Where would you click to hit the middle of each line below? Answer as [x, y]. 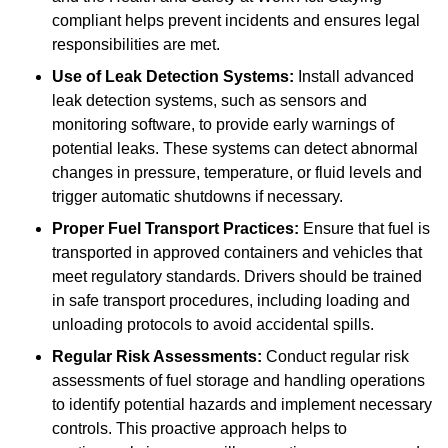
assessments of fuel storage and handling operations [238, 381]
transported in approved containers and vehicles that [237, 253]
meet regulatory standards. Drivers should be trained [237, 277]
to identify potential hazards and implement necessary [242, 405]
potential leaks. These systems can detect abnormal [235, 149]
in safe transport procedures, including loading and [231, 301]
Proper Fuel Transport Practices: [175, 229]
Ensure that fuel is [364, 229]
